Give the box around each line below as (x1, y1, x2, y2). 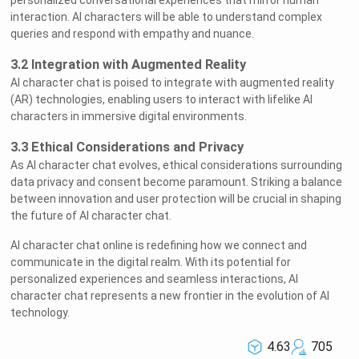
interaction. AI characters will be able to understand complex (10, 10, 323, 24)
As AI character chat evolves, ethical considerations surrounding (10, 159, 343, 172)
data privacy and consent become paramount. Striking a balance (10, 175, 343, 189)
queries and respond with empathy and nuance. (10, 27, 255, 41)
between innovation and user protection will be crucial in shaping (10, 192, 342, 206)
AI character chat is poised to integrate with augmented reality (10, 76, 335, 90)
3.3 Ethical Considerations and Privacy (10, 139, 244, 155)
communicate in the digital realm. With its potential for (10, 256, 292, 269)
